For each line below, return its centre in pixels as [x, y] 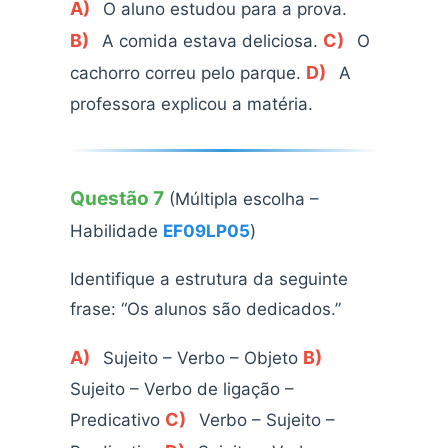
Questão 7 [117, 199]
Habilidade [116, 231]
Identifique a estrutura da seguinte [209, 279]
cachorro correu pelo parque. [188, 73]
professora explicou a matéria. [191, 104]
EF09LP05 [206, 231]
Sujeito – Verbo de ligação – [182, 389]
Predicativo [117, 420]
